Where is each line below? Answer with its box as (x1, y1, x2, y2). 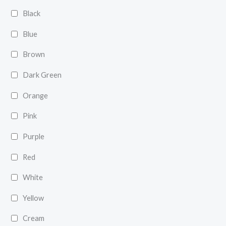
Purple (23, 132, 45, 141)
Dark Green (23, 70, 62, 79)
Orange (23, 91, 48, 100)
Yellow (23, 193, 44, 202)
